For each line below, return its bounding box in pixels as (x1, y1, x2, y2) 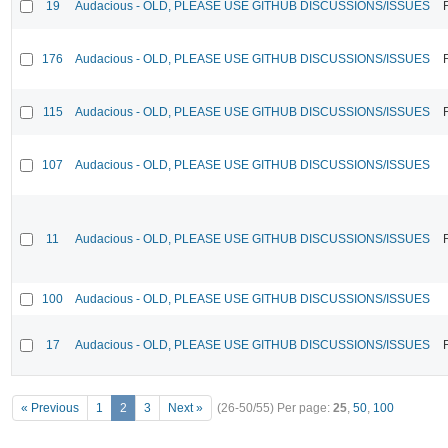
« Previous (21, 401, 79, 416)
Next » (168, 401, 203, 416)
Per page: (277, 401, 333, 416)
